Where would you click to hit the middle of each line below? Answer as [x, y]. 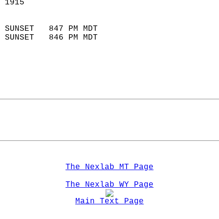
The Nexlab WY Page [109, 185]
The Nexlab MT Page [109, 167]
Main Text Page [109, 201]
